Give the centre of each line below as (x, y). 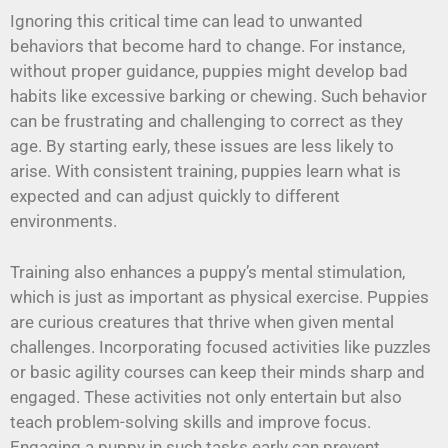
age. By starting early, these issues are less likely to (202, 146)
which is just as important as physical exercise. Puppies (219, 296)
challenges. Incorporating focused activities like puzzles (220, 346)
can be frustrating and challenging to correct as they (206, 121)
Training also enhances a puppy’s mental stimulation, (207, 271)
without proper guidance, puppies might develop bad (209, 71)
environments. (63, 221)
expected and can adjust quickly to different (175, 196)
